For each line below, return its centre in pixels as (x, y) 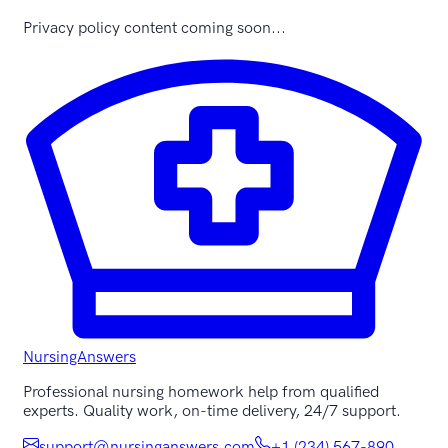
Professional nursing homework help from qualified (201, 392)
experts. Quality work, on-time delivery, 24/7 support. (212, 411)
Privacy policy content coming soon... (154, 27)
